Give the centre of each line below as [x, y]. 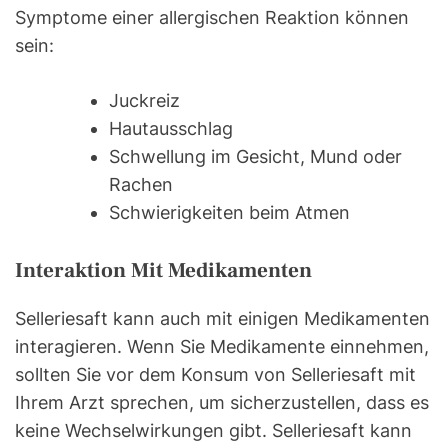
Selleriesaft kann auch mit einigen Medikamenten [222, 319]
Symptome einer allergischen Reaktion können [212, 18]
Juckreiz [144, 101]
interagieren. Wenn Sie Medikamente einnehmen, [222, 347]
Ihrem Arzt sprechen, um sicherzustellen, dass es [222, 403]
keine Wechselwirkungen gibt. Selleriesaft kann [213, 431]
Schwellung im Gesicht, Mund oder [255, 157]
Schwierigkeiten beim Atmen [229, 213]
